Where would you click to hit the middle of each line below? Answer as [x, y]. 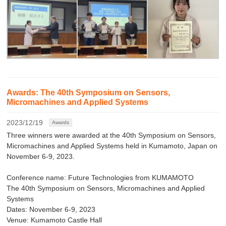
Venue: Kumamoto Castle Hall [54, 220]
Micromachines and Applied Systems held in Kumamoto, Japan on [112, 146]
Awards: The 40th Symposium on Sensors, [89, 93]
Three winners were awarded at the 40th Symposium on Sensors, [111, 135]
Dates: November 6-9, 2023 [51, 210]
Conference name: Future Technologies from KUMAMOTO [100, 178]
